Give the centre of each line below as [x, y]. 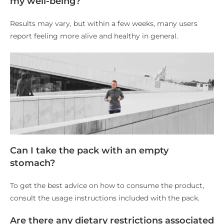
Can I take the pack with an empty [89, 150]
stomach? [32, 163]
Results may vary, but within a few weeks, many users [104, 24]
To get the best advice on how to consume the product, [107, 185]
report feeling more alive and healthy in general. [94, 36]
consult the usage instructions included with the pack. [105, 198]
